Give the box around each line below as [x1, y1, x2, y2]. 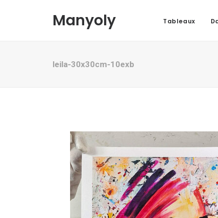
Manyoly [53, 10, 116, 31]
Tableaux [163, 17, 195, 25]
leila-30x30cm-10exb [53, 59, 134, 69]
